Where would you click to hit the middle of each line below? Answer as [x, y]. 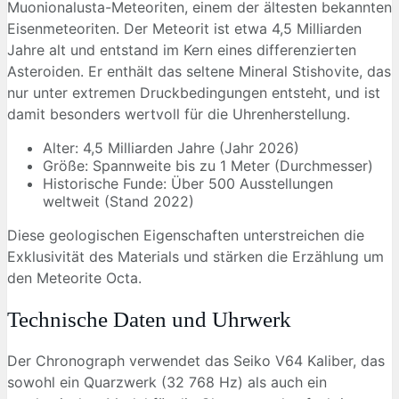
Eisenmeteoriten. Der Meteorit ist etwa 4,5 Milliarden [184, 28]
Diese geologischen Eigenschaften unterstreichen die [186, 235]
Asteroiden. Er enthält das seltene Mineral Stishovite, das [199, 71]
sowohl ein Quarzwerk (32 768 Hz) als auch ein [167, 383]
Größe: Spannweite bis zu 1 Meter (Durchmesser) [208, 165]
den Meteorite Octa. [74, 277]
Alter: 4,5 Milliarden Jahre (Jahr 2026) [171, 147]
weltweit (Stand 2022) [118, 201]
